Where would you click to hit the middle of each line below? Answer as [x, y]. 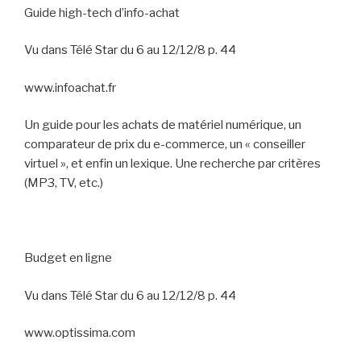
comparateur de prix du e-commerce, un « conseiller [165, 144]
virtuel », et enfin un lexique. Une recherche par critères [172, 164]
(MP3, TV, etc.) [64, 183]
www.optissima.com [80, 333]
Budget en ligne [68, 258]
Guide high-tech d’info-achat [102, 12]
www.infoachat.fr [70, 87]
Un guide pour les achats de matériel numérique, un [163, 125]
